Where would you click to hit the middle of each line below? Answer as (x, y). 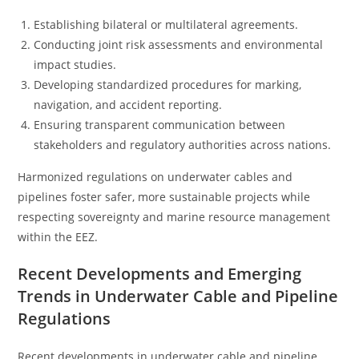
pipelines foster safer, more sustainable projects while (164, 197)
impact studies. (75, 65)
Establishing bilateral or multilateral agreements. (166, 24)
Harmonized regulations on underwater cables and (155, 177)
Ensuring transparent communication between (160, 125)
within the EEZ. (58, 237)
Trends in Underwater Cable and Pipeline (178, 296)
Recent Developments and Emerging (160, 274)
